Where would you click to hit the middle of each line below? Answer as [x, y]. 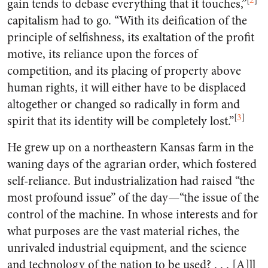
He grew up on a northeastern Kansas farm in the [130, 147]
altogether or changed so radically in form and [124, 104]
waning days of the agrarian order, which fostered [132, 164]
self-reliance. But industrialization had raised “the [131, 181]
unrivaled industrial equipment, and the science [127, 248]
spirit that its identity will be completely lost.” [121, 121]
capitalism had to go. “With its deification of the [127, 21]
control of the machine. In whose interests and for [133, 214]
